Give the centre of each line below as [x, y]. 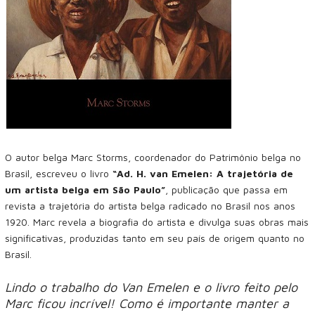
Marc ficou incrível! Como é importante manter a [147, 304]
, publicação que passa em [226, 189]
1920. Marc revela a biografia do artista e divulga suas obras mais [157, 221]
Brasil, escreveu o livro [59, 173]
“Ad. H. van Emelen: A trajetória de [203, 173]
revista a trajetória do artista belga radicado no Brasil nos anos [150, 205]
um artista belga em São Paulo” [85, 189]
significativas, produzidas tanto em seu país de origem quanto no [155, 238]
